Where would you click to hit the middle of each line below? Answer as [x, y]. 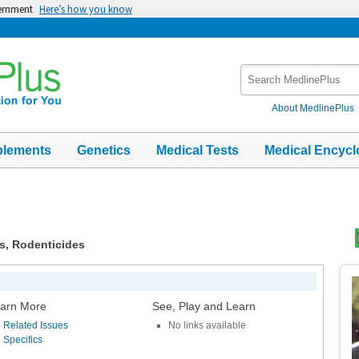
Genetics [104, 150]
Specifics [23, 340]
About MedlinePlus [313, 108]
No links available [207, 325]
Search [260, 72]
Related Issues [36, 325]
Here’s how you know [86, 9]
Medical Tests [198, 150]
